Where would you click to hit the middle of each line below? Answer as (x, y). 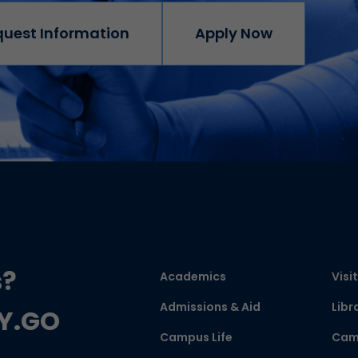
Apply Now (233, 33)
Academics (193, 276)
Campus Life (196, 337)
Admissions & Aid (210, 307)
